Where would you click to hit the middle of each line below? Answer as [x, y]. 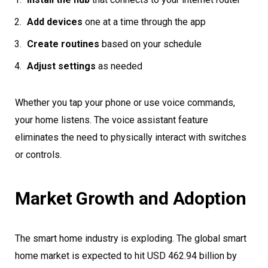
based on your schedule [150, 44]
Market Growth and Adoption [131, 199]
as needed [119, 66]
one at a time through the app [144, 22]
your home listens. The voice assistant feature [112, 120]
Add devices [55, 22]
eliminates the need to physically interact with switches [131, 138]
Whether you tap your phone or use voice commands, [125, 103]
